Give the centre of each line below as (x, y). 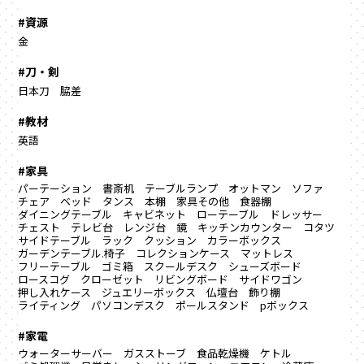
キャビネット (155, 214)
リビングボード (192, 279)
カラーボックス (245, 240)
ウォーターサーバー (66, 353)
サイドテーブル (55, 240)
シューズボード (265, 266)
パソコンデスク (128, 305)
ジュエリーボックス (149, 292)
